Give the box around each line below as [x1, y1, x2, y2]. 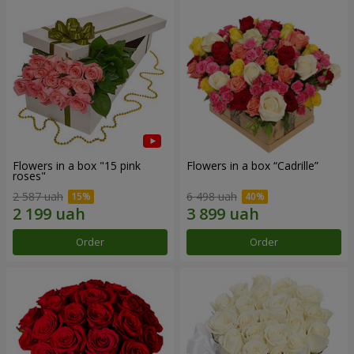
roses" [13, 168, 46, 184]
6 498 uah [186, 188, 237, 204]
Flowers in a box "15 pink [13, 158, 141, 174]
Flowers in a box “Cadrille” [186, 158, 318, 174]
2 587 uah [13, 188, 63, 204]
